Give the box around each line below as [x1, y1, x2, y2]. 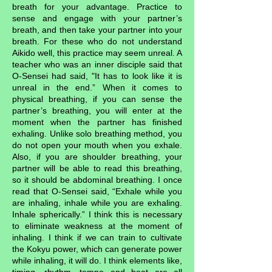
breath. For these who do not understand [12, 36, 182, 46]
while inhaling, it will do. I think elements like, [12, 256, 182, 265]
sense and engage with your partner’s [12, 13, 182, 23]
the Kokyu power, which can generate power [12, 244, 182, 254]
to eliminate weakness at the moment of [12, 221, 182, 231]
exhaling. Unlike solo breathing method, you [12, 129, 182, 138]
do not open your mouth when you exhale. [12, 140, 182, 150]
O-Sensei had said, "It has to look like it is [12, 71, 182, 81]
